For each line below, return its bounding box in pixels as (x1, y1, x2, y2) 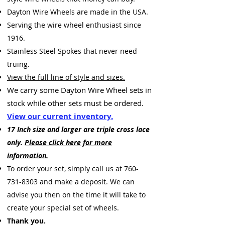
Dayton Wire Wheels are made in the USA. (7, 7, 148, 17)
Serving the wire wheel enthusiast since (7, 20, 141, 30)
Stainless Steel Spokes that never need (7, 46, 137, 56)
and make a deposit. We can (38, 177, 135, 186)
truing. (7, 59, 30, 69)
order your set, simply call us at (17, 164, 124, 173)
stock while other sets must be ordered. (7, 98, 144, 108)
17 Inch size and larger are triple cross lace (7, 125, 150, 134)
